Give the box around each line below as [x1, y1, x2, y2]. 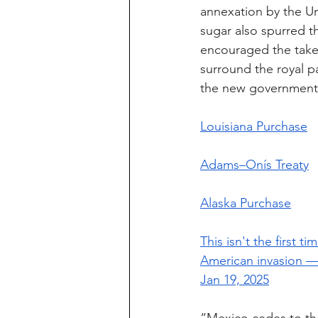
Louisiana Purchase [200, 119, 307, 135]
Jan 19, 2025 [200, 272, 269, 288]
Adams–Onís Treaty [200, 157, 309, 173]
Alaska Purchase [200, 195, 291, 212]
